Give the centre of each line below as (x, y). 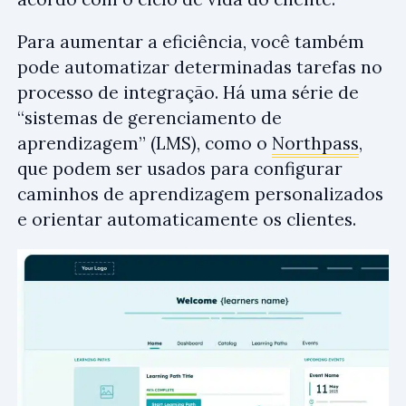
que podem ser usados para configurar (180, 169)
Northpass (315, 144)
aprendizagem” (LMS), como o (145, 144)
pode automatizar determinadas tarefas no (200, 68)
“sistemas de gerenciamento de (150, 118)
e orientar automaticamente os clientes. (187, 220)
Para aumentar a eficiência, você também (191, 42)
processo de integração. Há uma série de (188, 93)
